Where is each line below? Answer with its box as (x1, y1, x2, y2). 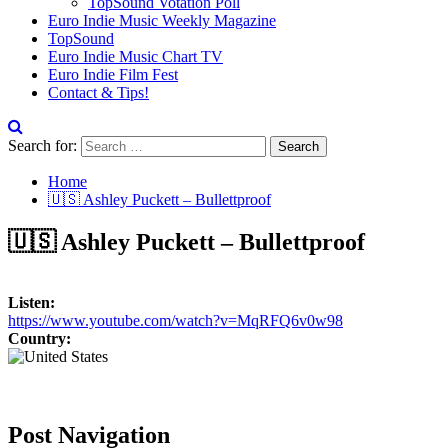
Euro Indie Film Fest (48, 66, 178, 83)
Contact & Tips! (48, 84, 149, 101)
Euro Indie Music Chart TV (48, 48, 223, 65)
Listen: (8, 293, 55, 311)
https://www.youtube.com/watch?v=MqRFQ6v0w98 (8, 311, 343, 329)
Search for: (8, 137, 77, 154)
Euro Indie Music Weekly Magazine (48, 12, 276, 29)
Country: (8, 329, 71, 347)
